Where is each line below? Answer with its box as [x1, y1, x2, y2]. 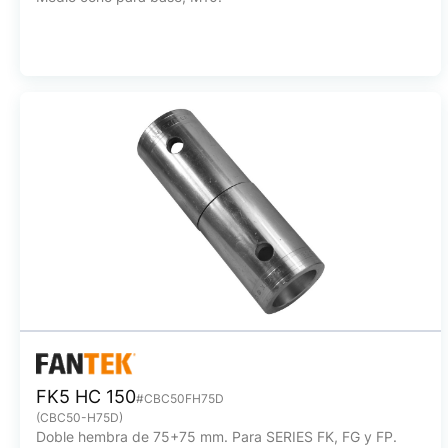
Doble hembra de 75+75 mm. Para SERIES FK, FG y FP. [36, 428, 397, 445]
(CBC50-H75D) [36, 410, 123, 425]
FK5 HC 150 [36, 386, 136, 407]
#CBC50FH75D [136, 391, 224, 406]
